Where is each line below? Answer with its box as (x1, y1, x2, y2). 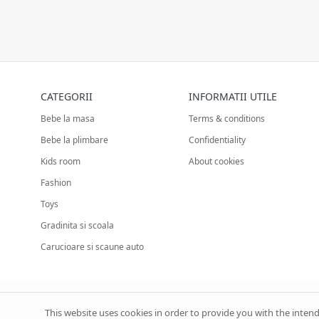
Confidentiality (188, 133, 246, 146)
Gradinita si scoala (41, 219, 114, 231)
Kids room (41, 155, 80, 167)
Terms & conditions (188, 112, 265, 125)
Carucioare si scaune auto (41, 240, 144, 253)
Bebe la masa (41, 112, 95, 125)
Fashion (41, 176, 71, 189)
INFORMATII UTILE (188, 89, 277, 103)
